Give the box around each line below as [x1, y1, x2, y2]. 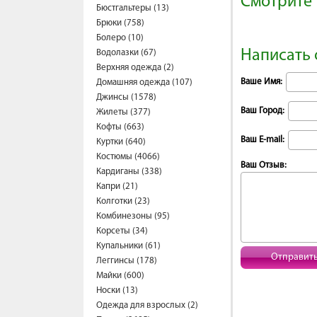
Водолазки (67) [96, 48, 156, 57]
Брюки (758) [96, 18, 144, 28]
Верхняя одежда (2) [96, 63, 174, 72]
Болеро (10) [96, 33, 144, 42]
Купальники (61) [96, 241, 161, 250]
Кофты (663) [96, 122, 144, 132]
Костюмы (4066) [96, 152, 160, 161]
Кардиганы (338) [96, 167, 162, 176]
